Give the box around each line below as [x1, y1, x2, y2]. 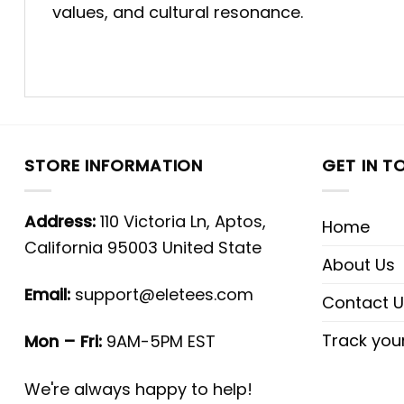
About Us [322, 252, 395, 276]
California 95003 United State [24, 235, 262, 259]
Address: [24, 209, 96, 233]
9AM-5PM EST [102, 330, 216, 353]
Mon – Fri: [24, 330, 102, 353]
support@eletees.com [75, 282, 253, 306]
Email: [24, 282, 70, 306]
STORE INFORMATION [24, 153, 204, 177]
